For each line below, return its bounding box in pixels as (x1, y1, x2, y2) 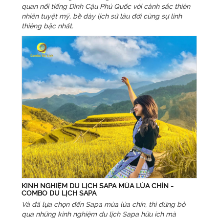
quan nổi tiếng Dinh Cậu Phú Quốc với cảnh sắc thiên (21, 2, 190, 11)
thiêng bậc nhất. (21, 22, 73, 31)
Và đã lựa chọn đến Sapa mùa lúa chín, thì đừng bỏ (21, 199, 185, 209)
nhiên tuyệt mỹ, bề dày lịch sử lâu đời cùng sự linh (21, 12, 182, 21)
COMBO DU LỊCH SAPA (21, 188, 96, 197)
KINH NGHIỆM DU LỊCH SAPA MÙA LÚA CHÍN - (21, 181, 174, 190)
